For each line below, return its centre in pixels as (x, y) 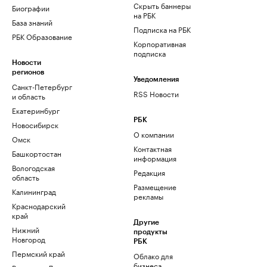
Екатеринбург (36, 110)
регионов (28, 72)
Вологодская (33, 167)
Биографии (31, 8)
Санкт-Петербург (42, 86)
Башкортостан (37, 153)
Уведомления (156, 80)
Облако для (153, 256)
